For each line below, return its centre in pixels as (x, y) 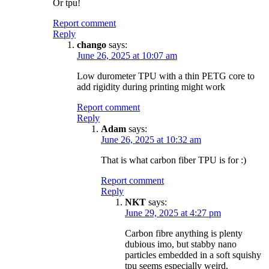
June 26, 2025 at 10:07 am (127, 55)
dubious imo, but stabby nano (181, 244)
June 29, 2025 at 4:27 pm (173, 213)
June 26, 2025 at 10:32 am (151, 139)
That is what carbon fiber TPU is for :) (174, 160)
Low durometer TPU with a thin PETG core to (166, 76)
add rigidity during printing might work (151, 86)
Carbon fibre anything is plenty (184, 233)
